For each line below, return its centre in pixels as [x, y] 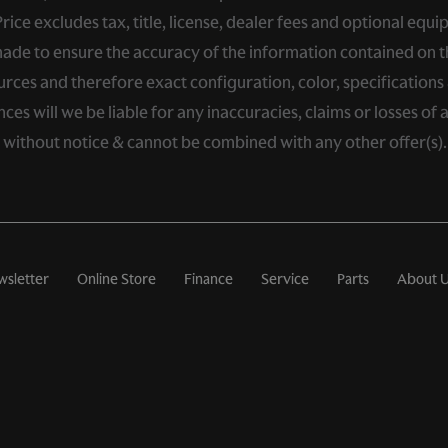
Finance [208, 278]
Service [284, 278]
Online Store [116, 278]
